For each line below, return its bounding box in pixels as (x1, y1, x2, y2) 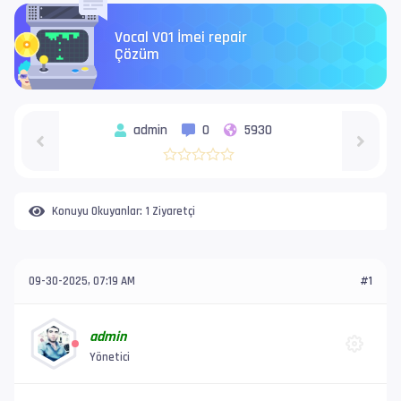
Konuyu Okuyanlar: (52, 204, 142, 218)
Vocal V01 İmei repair (115, 28, 247, 47)
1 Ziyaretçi (146, 204, 195, 218)
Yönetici (90, 349, 130, 364)
